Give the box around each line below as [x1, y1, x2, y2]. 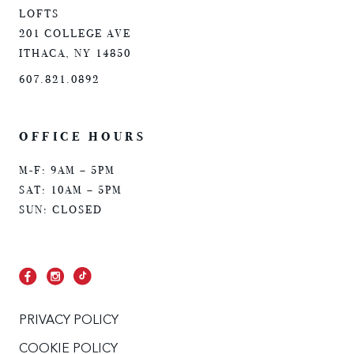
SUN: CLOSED [19, 202, 103, 217]
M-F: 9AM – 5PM [19, 163, 115, 177]
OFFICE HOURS [19, 128, 146, 144]
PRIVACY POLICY [19, 314, 119, 327]
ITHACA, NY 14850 [19, 47, 131, 61]
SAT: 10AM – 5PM [19, 183, 122, 197]
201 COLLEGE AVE [19, 27, 131, 41]
